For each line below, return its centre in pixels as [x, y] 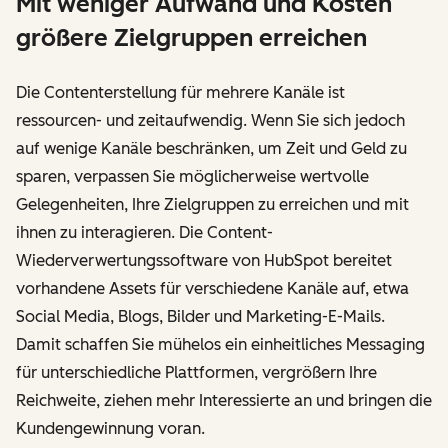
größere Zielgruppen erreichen [191, 38]
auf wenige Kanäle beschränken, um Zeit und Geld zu [211, 149]
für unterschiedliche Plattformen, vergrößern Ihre [196, 373]
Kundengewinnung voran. [110, 429]
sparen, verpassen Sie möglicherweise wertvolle [192, 177]
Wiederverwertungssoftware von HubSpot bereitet [204, 261]
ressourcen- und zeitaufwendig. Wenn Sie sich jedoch [210, 121]
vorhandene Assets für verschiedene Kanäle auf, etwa [212, 289]
